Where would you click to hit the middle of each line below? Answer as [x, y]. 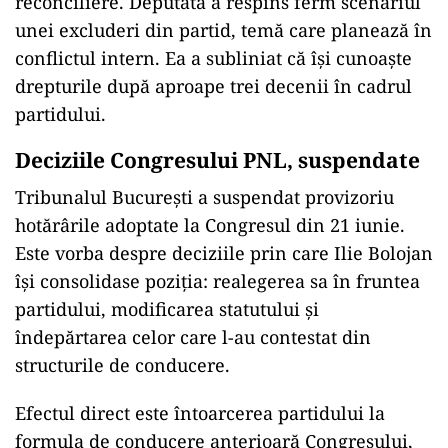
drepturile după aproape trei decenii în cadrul [213, 86]
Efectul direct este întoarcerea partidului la [200, 413]
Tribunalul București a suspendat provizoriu [204, 197]
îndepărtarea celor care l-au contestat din [193, 337]
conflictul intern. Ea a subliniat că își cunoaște [213, 58]
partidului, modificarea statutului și [167, 309]
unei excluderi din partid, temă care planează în [223, 30]
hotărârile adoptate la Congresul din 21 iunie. [210, 225]
